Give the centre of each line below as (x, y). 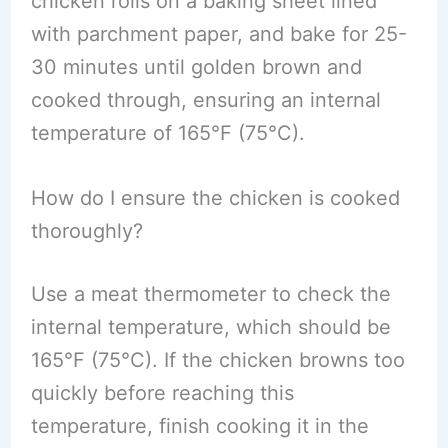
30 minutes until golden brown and (196, 67)
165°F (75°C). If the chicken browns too (217, 360)
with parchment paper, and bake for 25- (218, 34)
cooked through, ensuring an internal (205, 100)
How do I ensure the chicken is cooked (215, 198)
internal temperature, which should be (210, 327)
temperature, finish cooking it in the (199, 426)
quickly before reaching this (162, 393)
